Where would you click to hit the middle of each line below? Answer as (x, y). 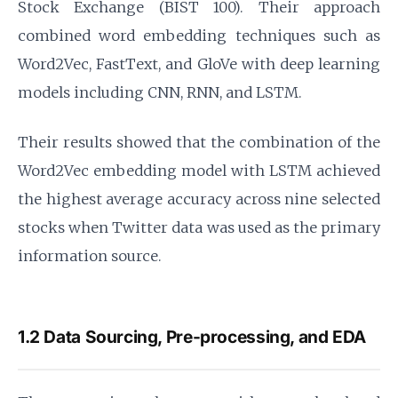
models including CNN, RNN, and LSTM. (160, 92)
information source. (90, 256)
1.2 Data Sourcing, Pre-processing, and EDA (192, 337)
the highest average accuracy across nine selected (199, 199)
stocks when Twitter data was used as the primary (199, 227)
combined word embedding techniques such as (199, 36)
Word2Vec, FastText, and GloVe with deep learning (199, 64)
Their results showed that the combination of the (199, 142)
